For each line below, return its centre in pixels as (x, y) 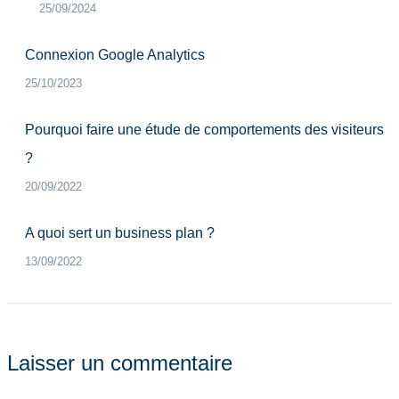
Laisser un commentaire (120, 363)
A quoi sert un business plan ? (122, 233)
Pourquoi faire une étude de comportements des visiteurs (204, 130)
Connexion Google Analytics (115, 55)
